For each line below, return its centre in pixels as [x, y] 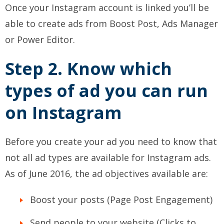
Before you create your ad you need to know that [111, 142]
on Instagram [63, 113]
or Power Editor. [40, 40]
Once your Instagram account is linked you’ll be [107, 8]
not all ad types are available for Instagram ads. [108, 158]
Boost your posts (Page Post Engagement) [121, 200]
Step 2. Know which [88, 69]
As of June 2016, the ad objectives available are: [106, 174]
